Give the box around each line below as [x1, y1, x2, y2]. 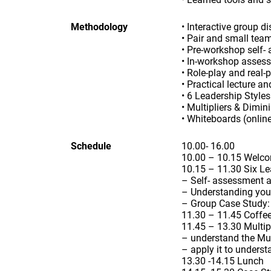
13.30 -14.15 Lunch [181, 255, 264, 267]
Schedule [71, 140, 111, 152]
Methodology [71, 21, 128, 33]
